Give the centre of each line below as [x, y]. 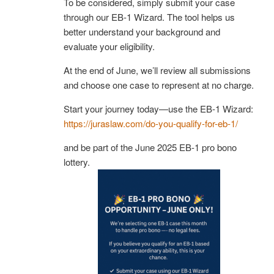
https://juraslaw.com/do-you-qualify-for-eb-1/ [151, 123]
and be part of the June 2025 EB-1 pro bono [150, 147]
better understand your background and [142, 31]
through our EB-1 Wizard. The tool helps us [149, 17]
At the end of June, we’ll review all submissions [157, 70]
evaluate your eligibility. [109, 46]
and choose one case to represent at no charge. [159, 84]
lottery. [77, 161]
